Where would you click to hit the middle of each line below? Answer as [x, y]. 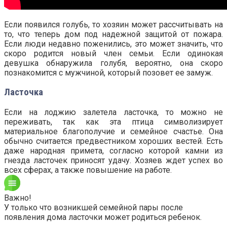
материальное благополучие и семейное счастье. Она [113, 131]
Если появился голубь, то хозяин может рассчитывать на [113, 24]
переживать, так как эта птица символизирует [113, 122]
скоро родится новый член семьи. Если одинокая [113, 53]
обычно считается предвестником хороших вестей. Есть [113, 141]
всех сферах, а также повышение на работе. [88, 170]
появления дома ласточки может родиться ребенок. [103, 217]
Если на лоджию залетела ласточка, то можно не [113, 112]
